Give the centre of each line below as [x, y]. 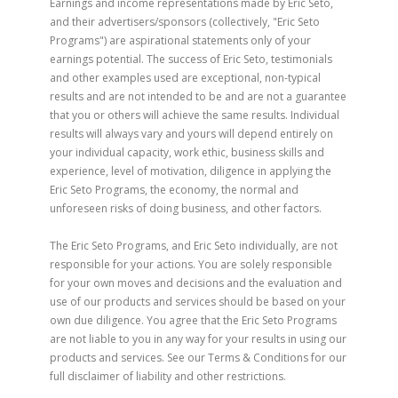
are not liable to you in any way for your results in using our [198, 339]
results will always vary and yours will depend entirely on [191, 134]
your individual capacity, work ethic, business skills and [187, 152]
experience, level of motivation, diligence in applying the [191, 171]
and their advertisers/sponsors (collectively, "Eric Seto [185, 22]
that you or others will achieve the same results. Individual [195, 115]
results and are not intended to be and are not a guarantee [198, 96]
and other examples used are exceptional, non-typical [185, 78]
